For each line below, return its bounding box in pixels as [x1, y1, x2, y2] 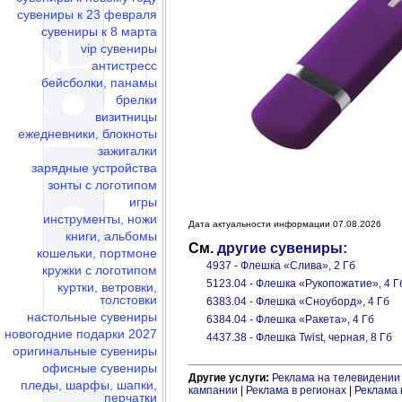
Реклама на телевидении [272, 371, 400, 384]
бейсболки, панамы [41, 75, 157, 90]
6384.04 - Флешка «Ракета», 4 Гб [206, 313, 374, 326]
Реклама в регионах [246, 384, 346, 397]
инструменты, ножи [43, 212, 157, 226]
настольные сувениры [27, 310, 157, 324]
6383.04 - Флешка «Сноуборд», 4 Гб [206, 295, 389, 308]
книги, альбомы [66, 229, 157, 243]
